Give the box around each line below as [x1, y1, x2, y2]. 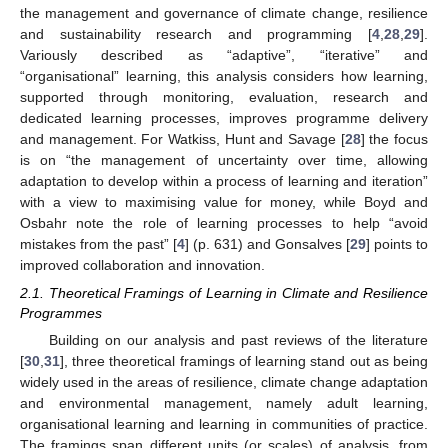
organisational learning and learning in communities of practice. [20, 416, 428, 433]
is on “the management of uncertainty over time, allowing [20, 152, 428, 169]
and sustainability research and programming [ [20, 26, 372, 43]
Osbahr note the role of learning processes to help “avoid [20, 215, 428, 232]
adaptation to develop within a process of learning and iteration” [20, 173, 428, 190]
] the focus [360, 131, 429, 148]
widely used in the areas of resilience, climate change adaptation [20, 374, 428, 391]
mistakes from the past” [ [20, 236, 177, 253]
